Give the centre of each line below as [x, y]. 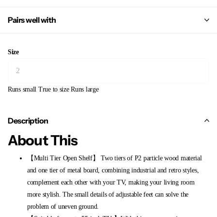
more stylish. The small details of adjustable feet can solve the [108, 194]
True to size [54, 89]
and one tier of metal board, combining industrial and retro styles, [113, 170]
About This [43, 140]
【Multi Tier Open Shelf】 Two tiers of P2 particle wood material [115, 158]
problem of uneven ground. [63, 206]
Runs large [85, 89]
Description [28, 120]
